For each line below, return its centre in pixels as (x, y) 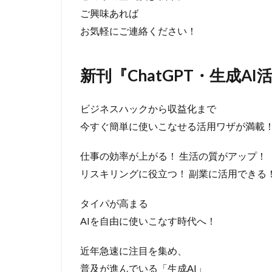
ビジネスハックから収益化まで (148, 109)
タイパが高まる (114, 203)
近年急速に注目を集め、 (134, 251)
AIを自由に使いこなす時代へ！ (148, 221)
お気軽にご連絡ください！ (143, 31)
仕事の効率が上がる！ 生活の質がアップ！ (173, 156)
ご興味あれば (109, 13)
